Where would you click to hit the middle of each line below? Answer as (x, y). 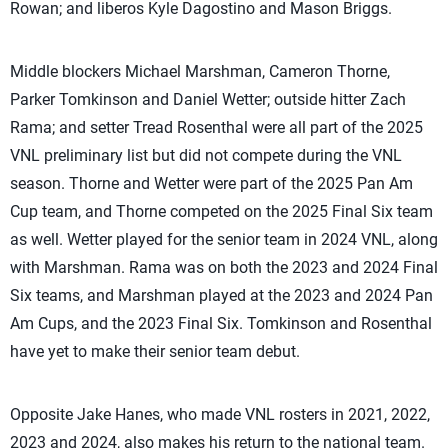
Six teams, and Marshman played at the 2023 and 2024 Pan (221, 295)
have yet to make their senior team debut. (155, 351)
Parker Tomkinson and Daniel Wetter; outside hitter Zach (208, 99)
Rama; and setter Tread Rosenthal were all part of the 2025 (216, 127)
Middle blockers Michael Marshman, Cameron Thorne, (200, 71)
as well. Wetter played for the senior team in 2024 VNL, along (224, 239)
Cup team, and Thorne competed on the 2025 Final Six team (221, 211)
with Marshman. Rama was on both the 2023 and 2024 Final (224, 267)
